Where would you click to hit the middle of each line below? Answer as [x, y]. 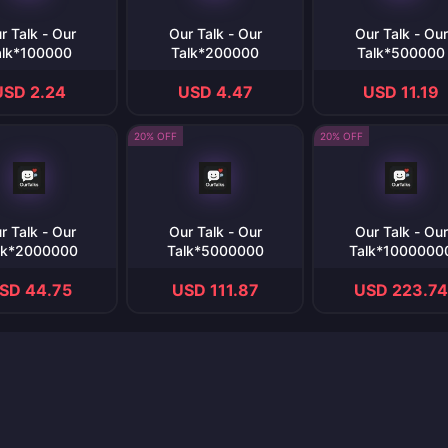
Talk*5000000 [215, 250]
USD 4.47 [215, 92]
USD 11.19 [401, 92]
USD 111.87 [215, 290]
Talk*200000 [215, 52]
